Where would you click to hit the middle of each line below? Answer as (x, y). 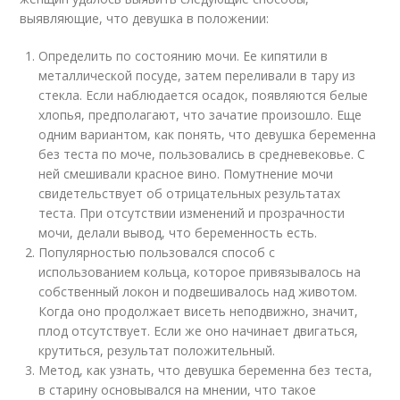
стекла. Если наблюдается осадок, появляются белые (204, 95)
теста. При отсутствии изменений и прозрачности (192, 213)
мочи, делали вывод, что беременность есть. (178, 233)
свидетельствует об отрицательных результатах (190, 193)
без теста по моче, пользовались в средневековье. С (202, 154)
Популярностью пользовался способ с (157, 252)
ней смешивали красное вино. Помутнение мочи (186, 174)
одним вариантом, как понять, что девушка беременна (208, 134)
